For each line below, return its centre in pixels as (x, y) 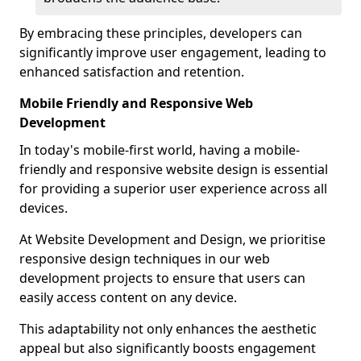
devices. (45, 208)
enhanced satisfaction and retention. (132, 72)
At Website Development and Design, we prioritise (172, 239)
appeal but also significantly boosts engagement (168, 348)
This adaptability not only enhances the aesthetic (168, 329)
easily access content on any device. (128, 297)
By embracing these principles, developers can (161, 33)
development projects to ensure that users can (162, 278)
